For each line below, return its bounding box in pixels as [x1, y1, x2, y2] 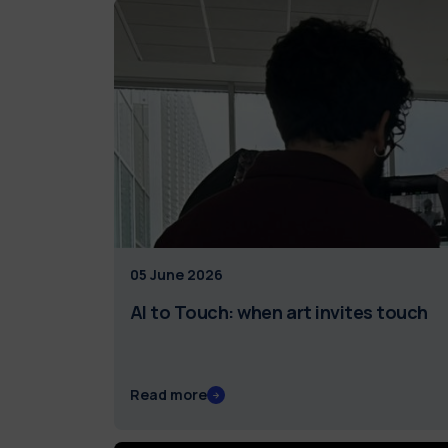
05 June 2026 [129, 265, 223, 285]
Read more [129, 385, 207, 405]
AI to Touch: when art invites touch [129, 300, 428, 325]
